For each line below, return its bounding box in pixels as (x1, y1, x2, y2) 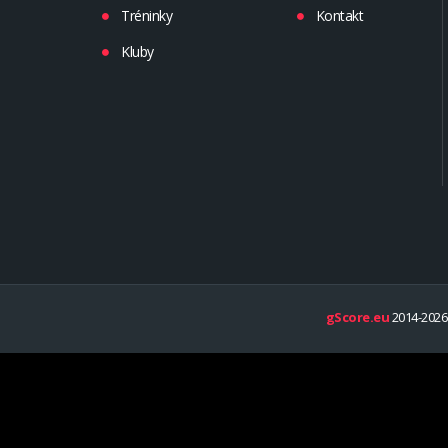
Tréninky (121, 5, 173, 25)
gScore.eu (325, 308, 389, 327)
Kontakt (315, 5, 364, 25)
